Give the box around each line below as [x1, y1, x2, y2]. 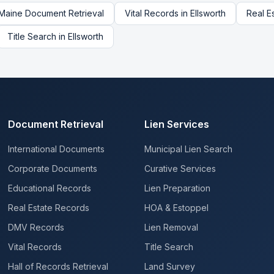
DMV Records [8, 222, 65, 232]
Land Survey [144, 261, 195, 272]
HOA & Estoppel [144, 202, 209, 213]
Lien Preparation [144, 183, 210, 193]
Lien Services [144, 118, 209, 130]
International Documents [8, 144, 105, 154]
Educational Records [8, 183, 92, 193]
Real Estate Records [8, 202, 90, 213]
